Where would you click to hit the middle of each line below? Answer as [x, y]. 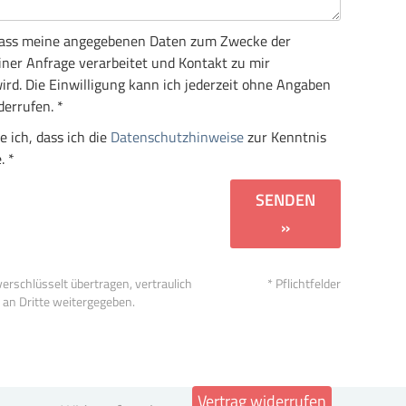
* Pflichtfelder [304, 284]
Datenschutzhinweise [177, 137]
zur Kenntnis [285, 137]
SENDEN [286, 200]
